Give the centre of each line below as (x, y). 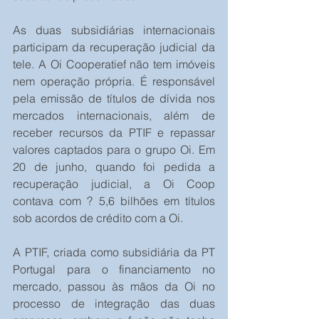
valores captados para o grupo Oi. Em (114, 150)
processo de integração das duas (114, 304)
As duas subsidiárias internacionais (114, 30)
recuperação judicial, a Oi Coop (114, 184)
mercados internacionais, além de (114, 116)
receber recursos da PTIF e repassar (114, 133)
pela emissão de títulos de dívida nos (114, 99)
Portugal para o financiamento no (114, 270)
